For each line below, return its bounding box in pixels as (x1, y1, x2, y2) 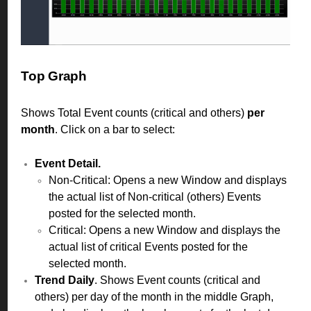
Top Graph (21, 68, 87, 83)
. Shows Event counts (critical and (94, 274, 260, 286)
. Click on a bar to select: (55, 123, 175, 135)
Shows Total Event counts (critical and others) (21, 106, 244, 119)
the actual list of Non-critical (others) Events (49, 190, 261, 203)
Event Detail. (35, 157, 101, 169)
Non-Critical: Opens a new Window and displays (49, 174, 287, 186)
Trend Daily (35, 274, 94, 286)
